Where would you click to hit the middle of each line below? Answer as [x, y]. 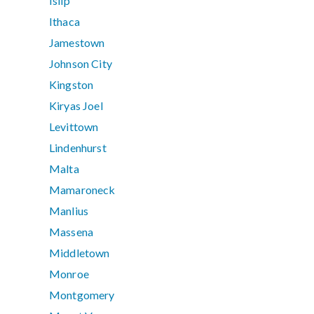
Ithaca [64, 22]
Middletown [80, 253]
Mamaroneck [82, 190]
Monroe [69, 274]
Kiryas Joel [76, 106]
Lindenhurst [78, 148]
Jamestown [77, 43]
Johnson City [81, 64]
